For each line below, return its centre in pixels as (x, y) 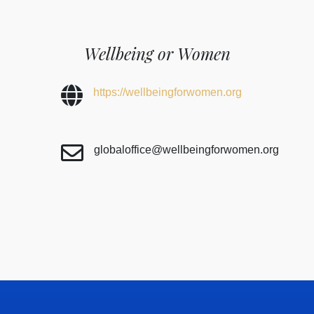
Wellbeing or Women (157, 54)
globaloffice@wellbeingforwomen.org (186, 150)
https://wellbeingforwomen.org (167, 93)
